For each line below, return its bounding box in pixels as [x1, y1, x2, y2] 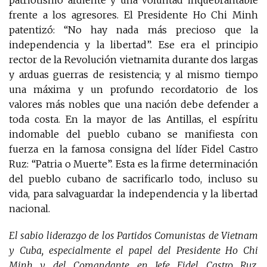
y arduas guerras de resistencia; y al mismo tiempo [9, 69, 258, 81]
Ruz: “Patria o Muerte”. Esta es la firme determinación [9, 158, 258, 170]
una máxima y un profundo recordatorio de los [9, 83, 258, 96]
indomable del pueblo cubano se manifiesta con [9, 128, 258, 141]
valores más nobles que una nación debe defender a [9, 98, 258, 111]
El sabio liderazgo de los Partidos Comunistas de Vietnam [9, 229, 258, 242]
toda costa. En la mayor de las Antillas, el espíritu [9, 113, 258, 126]
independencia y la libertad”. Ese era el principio [9, 39, 258, 51]
